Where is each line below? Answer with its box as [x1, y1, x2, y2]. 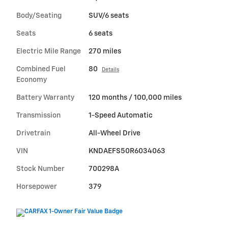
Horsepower [16, 183, 57, 191]
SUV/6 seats [88, 12, 129, 20]
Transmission [16, 112, 61, 120]
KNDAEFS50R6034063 [88, 148, 165, 155]
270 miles [88, 48, 121, 55]
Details [101, 67, 119, 73]
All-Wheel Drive [88, 130, 140, 137]
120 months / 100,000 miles [88, 94, 182, 102]
